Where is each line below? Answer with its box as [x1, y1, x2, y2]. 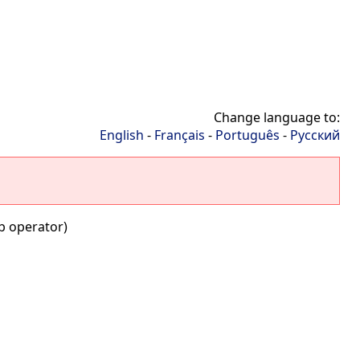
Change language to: [214, 108, 340, 126]
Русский [290, 126, 340, 144]
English [100, 126, 144, 144]
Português [215, 126, 280, 144]
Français [154, 126, 205, 144]
